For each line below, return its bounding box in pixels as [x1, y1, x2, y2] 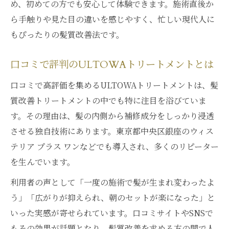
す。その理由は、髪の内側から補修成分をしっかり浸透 [10, 110, 214, 122]
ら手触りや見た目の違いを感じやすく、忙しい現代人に [10, 13, 215, 25]
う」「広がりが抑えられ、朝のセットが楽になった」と [10, 192, 215, 203]
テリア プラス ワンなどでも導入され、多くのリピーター [10, 141, 219, 152]
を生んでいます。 [10, 156, 75, 168]
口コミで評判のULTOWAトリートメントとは [10, 58, 214, 72]
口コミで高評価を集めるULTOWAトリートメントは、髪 [10, 79, 218, 91]
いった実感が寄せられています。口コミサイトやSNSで [10, 207, 213, 219]
